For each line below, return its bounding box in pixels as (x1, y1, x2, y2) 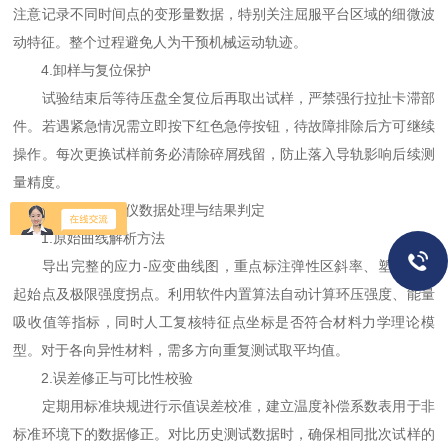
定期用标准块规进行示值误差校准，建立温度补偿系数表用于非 (13, 398, 435, 414)
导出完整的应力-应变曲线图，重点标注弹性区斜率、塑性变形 (13, 258, 435, 274)
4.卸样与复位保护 (13, 62, 152, 78)
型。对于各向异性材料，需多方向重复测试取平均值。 (13, 342, 350, 358)
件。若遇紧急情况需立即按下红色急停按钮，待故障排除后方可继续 (13, 118, 435, 134)
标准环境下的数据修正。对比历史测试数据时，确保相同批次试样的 (13, 426, 435, 442)
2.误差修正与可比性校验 (13, 370, 194, 386)
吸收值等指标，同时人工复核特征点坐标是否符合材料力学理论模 (13, 314, 435, 330)
